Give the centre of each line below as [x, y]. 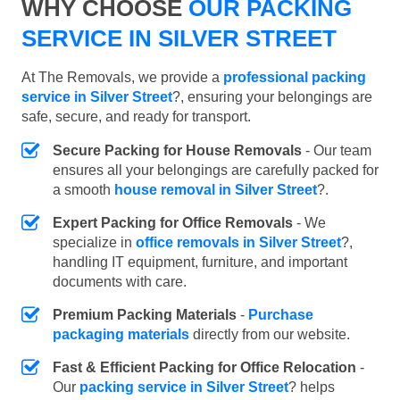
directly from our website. [270, 334]
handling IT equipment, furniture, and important [200, 262]
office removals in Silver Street [238, 242]
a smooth [83, 189]
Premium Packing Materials [145, 314]
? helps [312, 387]
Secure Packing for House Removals [177, 150]
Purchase [281, 314]
